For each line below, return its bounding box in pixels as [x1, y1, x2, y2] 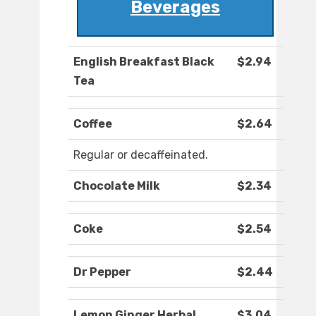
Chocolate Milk [73, 179, 160, 193]
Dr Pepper [73, 265, 131, 279]
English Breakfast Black [73, 55, 214, 69]
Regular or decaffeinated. [73, 148, 208, 162]
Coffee [73, 117, 112, 131]
